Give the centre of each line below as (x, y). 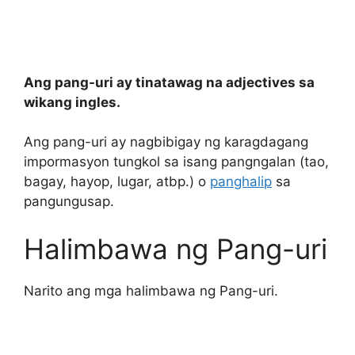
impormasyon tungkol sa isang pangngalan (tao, (176, 162)
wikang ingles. (72, 102)
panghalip (241, 182)
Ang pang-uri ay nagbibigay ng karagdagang (166, 142)
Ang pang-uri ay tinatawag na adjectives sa (169, 82)
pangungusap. (69, 202)
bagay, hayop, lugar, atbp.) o (117, 182)
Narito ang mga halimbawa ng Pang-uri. (151, 290)
